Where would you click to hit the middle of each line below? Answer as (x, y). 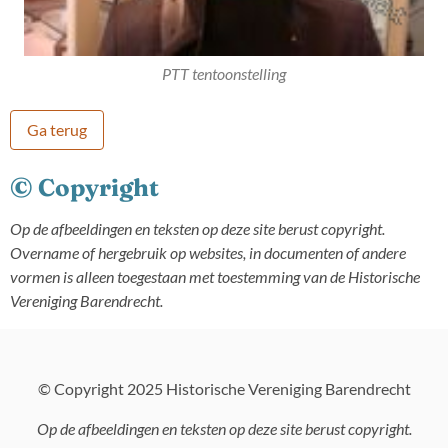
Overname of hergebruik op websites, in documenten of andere (208, 252)
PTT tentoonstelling (224, 73)
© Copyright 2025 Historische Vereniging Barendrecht (224, 388)
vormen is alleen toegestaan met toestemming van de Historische (215, 276)
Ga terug (57, 129)
